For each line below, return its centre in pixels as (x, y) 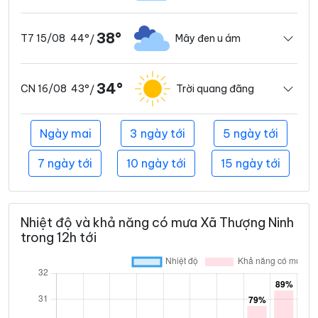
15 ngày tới (250, 164)
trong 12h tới (59, 238)
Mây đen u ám (208, 38)
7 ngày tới (65, 164)
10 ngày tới (157, 164)
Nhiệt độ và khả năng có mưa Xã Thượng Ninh (157, 223)
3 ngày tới (157, 134)
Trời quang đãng (215, 88)
